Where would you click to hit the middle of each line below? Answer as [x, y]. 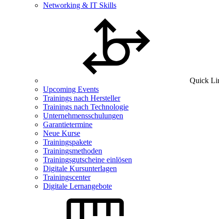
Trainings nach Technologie [86, 107]
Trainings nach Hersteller [82, 98]
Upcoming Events [71, 89]
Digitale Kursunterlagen [80, 168]
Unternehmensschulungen [83, 116]
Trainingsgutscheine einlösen [88, 160]
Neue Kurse [62, 133]
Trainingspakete [67, 142]
